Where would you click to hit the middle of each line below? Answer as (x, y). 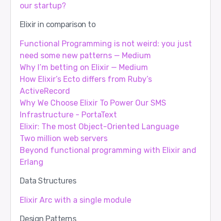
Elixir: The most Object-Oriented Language (99, 127)
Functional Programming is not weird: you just (106, 44)
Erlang (31, 162)
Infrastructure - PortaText (68, 115)
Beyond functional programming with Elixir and (108, 150)
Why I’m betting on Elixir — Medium (84, 68)
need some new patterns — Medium (85, 56)
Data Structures (48, 181)
